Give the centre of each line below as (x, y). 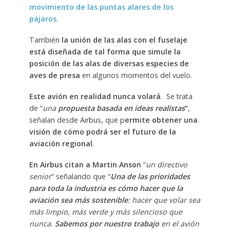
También (45, 40)
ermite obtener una (161, 120)
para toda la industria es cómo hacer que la (106, 188)
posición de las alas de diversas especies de (109, 63)
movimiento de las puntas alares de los (101, 7)
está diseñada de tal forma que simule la (105, 51)
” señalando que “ (81, 176)
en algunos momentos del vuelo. (136, 75)
